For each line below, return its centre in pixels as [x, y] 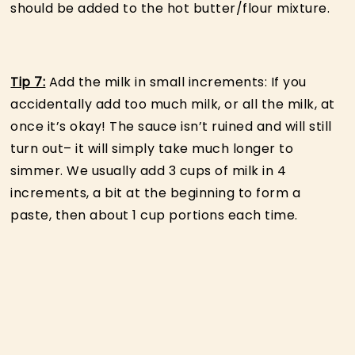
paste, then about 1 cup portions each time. [154, 215]
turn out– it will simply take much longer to [152, 148]
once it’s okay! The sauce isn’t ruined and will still [171, 126]
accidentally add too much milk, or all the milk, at [173, 104]
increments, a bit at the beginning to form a [156, 193]
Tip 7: [28, 82]
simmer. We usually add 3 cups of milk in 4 [149, 170]
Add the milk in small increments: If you [176, 82]
